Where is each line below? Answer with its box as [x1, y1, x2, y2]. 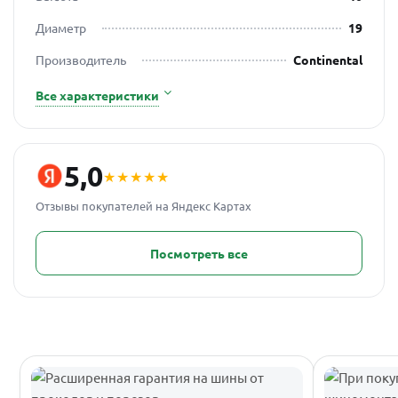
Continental [293, 52, 362, 68]
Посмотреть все [150, 245, 248, 261]
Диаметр [36, 20, 86, 36]
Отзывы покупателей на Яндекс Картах [36, 198, 251, 213]
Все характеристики [36, 87, 159, 103]
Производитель [36, 52, 126, 68]
